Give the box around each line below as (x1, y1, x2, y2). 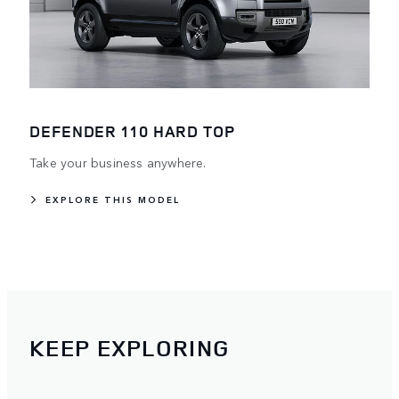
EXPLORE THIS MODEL (45, 193, 180, 206)
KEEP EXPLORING (29, 331, 231, 363)
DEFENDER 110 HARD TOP (29, 120, 235, 142)
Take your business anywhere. (29, 153, 207, 171)
